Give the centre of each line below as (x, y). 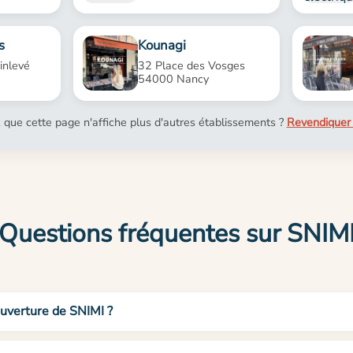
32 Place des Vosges (192, 65)
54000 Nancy (174, 78)
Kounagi (162, 46)
